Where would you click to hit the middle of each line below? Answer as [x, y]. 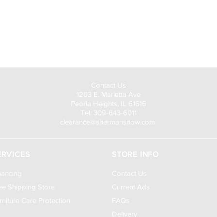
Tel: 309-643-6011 [108, 113]
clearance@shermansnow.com [108, 122]
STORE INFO [135, 154]
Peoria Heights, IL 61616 [108, 103]
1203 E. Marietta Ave [108, 94]
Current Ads [131, 187]
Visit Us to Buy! [108, 51]
